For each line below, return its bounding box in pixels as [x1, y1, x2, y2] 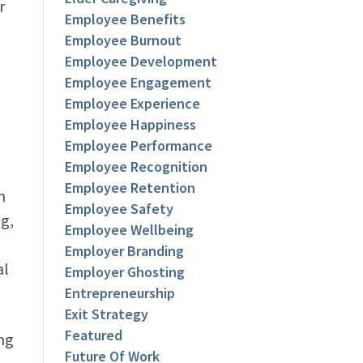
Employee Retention [65, 178, 196, 198]
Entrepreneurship [65, 284, 176, 303]
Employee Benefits [65, 10, 186, 29]
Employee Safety [65, 199, 174, 219]
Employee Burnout [65, 31, 182, 50]
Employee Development [65, 52, 218, 71]
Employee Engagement [65, 73, 212, 92]
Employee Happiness [65, 115, 197, 135]
